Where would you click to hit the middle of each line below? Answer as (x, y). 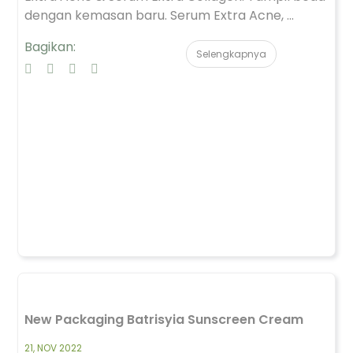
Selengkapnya (231, 54)
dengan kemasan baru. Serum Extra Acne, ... (159, 15)
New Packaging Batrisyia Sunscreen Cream (164, 320)
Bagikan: (50, 47)
